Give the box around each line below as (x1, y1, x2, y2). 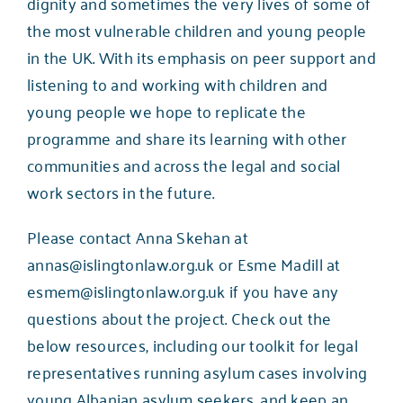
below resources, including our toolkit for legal (26, 329, 358, 359)
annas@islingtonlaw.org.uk (26, 248, 215, 278)
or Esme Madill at (214, 248, 341, 278)
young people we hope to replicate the (26, 95, 306, 125)
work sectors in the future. (26, 176, 215, 206)
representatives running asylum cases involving (26, 356, 368, 386)
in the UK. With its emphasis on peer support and (26, 41, 376, 71)
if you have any (225, 275, 339, 305)
